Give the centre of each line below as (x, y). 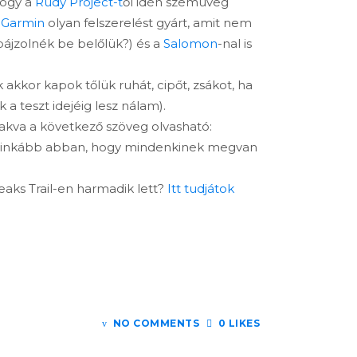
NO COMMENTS (156, 323)
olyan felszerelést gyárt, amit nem (148, 23)
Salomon (190, 43)
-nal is (235, 43)
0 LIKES (239, 323)
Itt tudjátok (201, 188)
